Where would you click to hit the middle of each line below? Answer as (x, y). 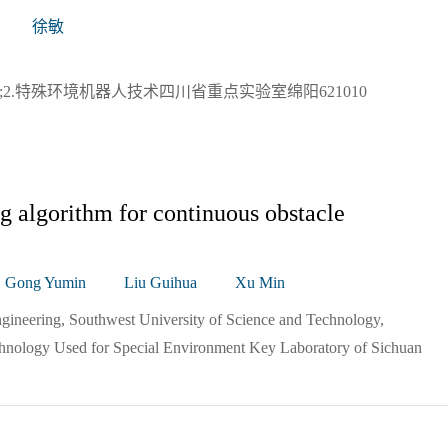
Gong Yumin (45, 283)
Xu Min (260, 283)
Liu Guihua (160, 283)
